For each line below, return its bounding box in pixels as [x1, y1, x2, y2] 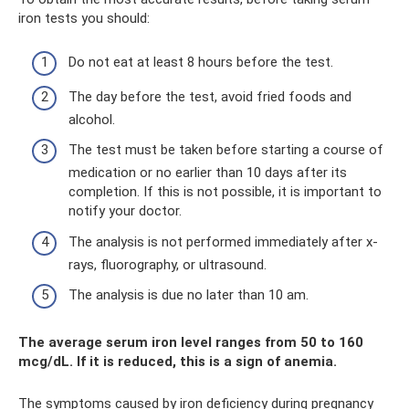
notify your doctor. [68, 203, 182, 220]
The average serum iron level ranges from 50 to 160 [18, 334, 363, 351]
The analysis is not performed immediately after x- [68, 233, 378, 250]
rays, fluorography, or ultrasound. [68, 256, 267, 273]
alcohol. [68, 110, 115, 128]
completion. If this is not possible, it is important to [68, 184, 382, 201]
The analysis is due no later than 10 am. [68, 287, 309, 304]
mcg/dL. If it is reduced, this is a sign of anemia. [18, 353, 337, 371]
